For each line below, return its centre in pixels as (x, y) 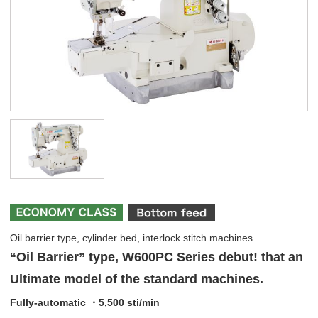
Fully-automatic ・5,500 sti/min (85, 302)
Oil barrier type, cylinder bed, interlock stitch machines (131, 238)
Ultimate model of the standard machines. (137, 279)
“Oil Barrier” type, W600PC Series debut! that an (157, 257)
